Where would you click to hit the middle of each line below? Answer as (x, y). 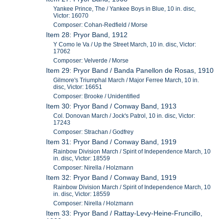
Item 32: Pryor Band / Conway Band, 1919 (111, 178)
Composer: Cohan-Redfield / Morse (101, 25)
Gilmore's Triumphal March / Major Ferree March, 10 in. (126, 80)
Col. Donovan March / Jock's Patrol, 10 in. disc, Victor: (124, 116)
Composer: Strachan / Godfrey (94, 132)
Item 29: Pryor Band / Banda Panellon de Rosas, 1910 (130, 71)
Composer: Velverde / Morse (91, 61)
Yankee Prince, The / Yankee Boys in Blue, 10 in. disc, (125, 9)
